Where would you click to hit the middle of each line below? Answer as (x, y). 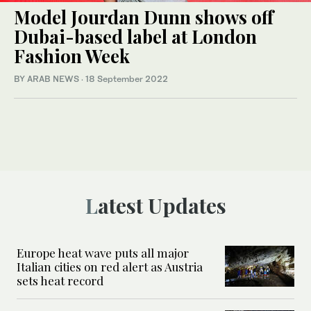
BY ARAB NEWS (48, 78)
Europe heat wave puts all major (103, 252)
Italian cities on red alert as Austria (110, 266)
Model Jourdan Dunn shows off (144, 17)
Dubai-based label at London (135, 36)
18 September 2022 (127, 78)
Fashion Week (72, 56)
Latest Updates (162, 205)
